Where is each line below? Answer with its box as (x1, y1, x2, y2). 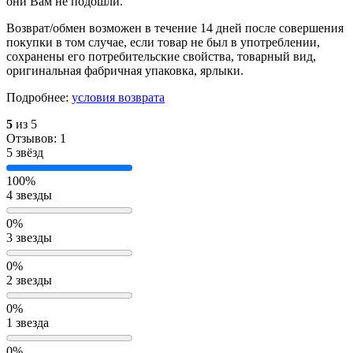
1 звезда (6, 316, 49, 330)
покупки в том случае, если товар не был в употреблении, (6, 35, 320, 50)
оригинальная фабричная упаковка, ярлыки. (6, 64, 243, 78)
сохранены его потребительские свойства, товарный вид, (6, 50, 316, 64)
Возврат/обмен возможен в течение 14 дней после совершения (6, 21, 344, 35)
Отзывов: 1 (6, 132, 66, 146)
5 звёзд (6, 146, 43, 160)
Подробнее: (6, 91, 72, 105)
